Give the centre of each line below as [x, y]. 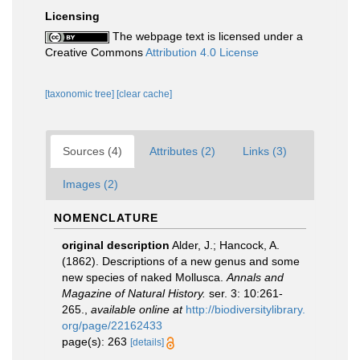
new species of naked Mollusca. [144, 277]
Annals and [255, 277]
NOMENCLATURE [106, 218]
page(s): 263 [96, 342]
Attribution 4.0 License [202, 52]
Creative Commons [95, 52]
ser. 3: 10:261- [244, 293]
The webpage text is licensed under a [206, 36]
